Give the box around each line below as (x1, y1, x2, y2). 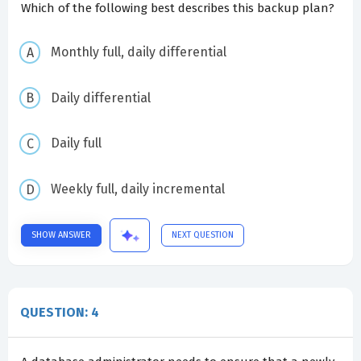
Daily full (50, 135, 102, 151)
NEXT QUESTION (172, 230, 234, 241)
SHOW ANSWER (31, 230, 91, 241)
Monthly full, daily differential (50, 44, 226, 60)
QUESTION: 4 (20, 305, 99, 321)
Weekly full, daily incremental (50, 181, 225, 197)
